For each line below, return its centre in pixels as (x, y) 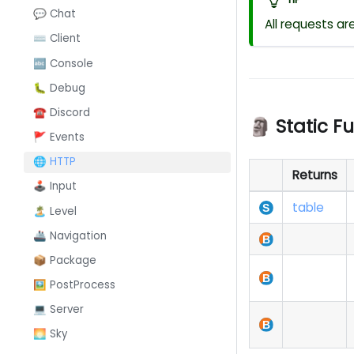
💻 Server (58, 310)
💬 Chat (54, 14)
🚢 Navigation (70, 235)
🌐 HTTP (54, 162)
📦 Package (64, 260)
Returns (314, 175)
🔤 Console (63, 63)
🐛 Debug (59, 88)
